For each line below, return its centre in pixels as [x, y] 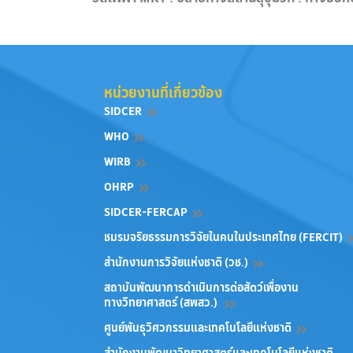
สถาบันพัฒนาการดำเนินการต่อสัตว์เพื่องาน [201, 287]
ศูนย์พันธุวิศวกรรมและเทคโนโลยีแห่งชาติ [198, 327]
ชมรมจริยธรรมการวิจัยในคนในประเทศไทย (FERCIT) [223, 237]
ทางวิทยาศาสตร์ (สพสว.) [162, 302]
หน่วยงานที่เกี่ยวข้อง [163, 93]
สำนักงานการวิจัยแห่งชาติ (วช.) [176, 262]
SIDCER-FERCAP [146, 212]
